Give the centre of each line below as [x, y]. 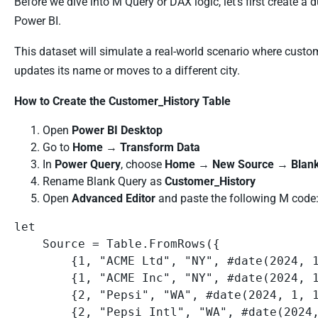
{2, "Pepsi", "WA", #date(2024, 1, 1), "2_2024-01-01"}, [43, 295]
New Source [243, 164]
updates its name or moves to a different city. [127, 71]
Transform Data [160, 147]
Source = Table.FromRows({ [28, 244]
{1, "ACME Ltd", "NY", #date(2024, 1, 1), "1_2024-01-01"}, [43, 261]
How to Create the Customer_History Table [122, 101]
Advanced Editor [114, 198]
